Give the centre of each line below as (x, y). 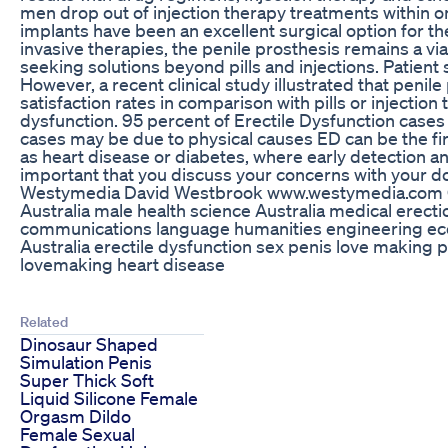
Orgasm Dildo (75, 415)
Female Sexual (77, 433)
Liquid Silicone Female (109, 397)
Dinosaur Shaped (89, 343)
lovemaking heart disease (122, 263)
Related (44, 321)
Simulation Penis (86, 361)
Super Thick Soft (87, 379)
